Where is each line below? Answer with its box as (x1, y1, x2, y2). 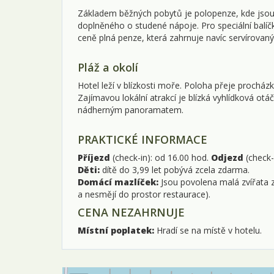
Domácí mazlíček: (78, 176, 158, 188)
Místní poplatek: (78, 224, 157, 236)
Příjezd (78, 151, 110, 163)
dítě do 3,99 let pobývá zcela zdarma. (100, 163, 250, 176)
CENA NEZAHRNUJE (78, 204, 185, 220)
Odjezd (211, 151, 246, 163)
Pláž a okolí (78, 59, 138, 75)
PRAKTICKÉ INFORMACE (78, 131, 207, 147)
